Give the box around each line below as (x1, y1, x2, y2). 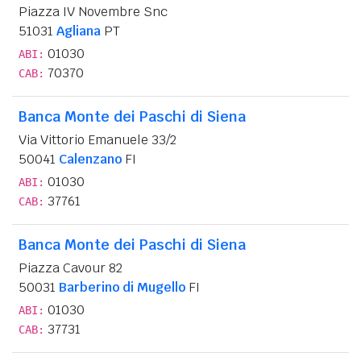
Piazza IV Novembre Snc (19, 2, 168, 20)
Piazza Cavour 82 (19, 259, 122, 276)
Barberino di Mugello (59, 278, 185, 296)
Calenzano (59, 150, 122, 168)
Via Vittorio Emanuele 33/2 (19, 131, 176, 148)
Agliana (56, 22, 101, 39)
